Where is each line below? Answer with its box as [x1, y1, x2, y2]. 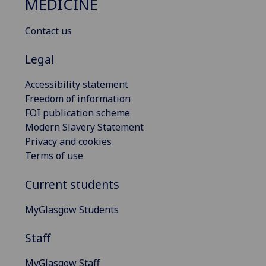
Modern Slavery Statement [25, 121, 144, 134]
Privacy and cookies [25, 135, 112, 148]
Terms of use [25, 149, 83, 163]
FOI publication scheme [25, 106, 130, 120]
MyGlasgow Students [25, 202, 119, 216]
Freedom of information [25, 92, 131, 106]
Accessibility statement [25, 78, 128, 91]
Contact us [25, 24, 72, 38]
